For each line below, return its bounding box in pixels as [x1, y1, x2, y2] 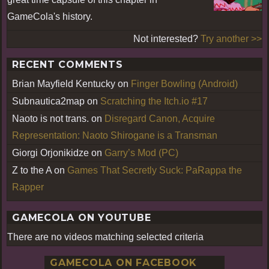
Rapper [12, 181, 44, 192]
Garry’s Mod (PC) [104, 147, 178, 158]
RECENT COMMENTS [12, 58, 123, 70]
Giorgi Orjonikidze [12, 147, 89, 158]
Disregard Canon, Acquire [104, 113, 215, 124]
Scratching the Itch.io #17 [100, 95, 208, 106]
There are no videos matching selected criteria [7, 231, 204, 242]
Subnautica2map [12, 95, 85, 106]
